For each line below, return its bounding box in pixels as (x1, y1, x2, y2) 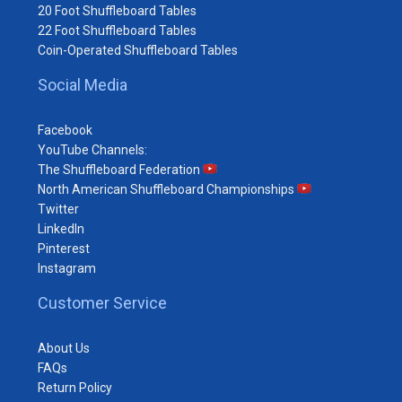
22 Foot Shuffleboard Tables (38, 22, 197, 38)
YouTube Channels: (38, 142, 147, 157)
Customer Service (38, 293, 167, 312)
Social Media (38, 74, 127, 94)
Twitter (38, 201, 79, 216)
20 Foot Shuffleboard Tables (38, 3, 197, 18)
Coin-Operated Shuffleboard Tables (38, 42, 238, 57)
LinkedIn (38, 221, 84, 236)
